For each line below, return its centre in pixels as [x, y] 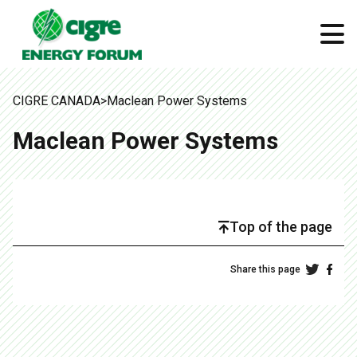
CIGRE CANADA [57, 101]
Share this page [265, 269]
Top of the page [281, 227]
